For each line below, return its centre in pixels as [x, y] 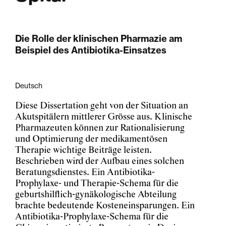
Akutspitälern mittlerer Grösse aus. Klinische [104, 117]
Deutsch [29, 86]
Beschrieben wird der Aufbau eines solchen [100, 161]
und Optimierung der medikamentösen [91, 139]
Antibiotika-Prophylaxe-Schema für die [92, 217]
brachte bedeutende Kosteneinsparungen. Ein [105, 206]
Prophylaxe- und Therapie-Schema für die [97, 184]
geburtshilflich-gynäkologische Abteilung [96, 195]
